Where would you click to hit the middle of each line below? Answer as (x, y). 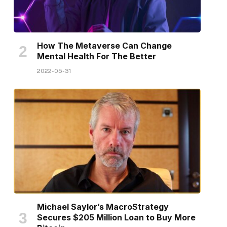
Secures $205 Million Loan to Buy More (116, 218)
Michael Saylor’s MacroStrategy (103, 207)
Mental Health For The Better (96, 56)
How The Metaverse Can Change (104, 45)
